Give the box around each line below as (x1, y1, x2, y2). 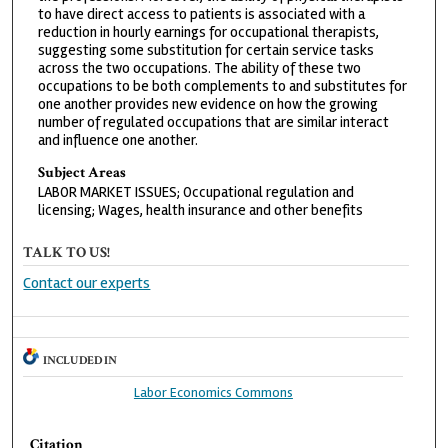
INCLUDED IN (43, 353, 118, 369)
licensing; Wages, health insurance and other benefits (37, 201, 363, 220)
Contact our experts (23, 273, 151, 294)
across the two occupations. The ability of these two (37, 58, 361, 77)
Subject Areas (37, 163, 126, 183)
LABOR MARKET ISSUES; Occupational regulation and (37, 183, 354, 202)
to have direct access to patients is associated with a (37, 4, 365, 23)
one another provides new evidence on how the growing (37, 94, 378, 113)
